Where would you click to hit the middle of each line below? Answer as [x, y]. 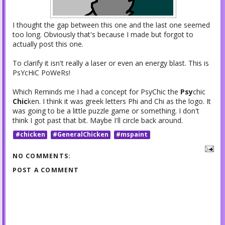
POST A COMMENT [46, 170]
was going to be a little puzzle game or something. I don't [106, 111]
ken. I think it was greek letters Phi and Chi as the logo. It [119, 101]
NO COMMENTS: [42, 156]
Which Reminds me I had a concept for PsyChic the [96, 92]
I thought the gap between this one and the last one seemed [111, 25]
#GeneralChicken [80, 135]
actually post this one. [48, 44]
